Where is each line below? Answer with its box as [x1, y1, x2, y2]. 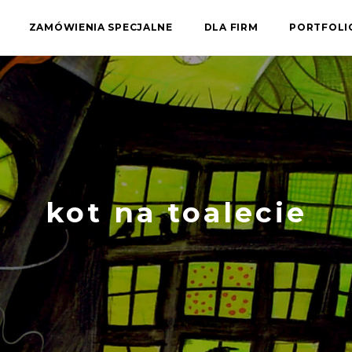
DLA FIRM [203, 21, 258, 33]
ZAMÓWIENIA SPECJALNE [28, 21, 173, 33]
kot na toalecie [45, 196, 307, 229]
